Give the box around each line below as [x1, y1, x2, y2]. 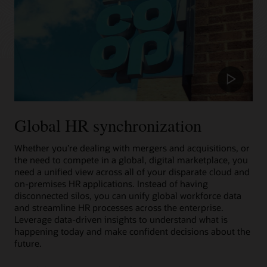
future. [14, 237, 42, 250]
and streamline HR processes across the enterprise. [14, 201, 223, 214]
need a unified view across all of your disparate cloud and [14, 166, 250, 178]
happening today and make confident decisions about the [14, 225, 250, 238]
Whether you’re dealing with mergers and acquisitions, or [14, 142, 250, 154]
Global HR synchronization [14, 113, 201, 136]
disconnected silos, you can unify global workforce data [14, 190, 241, 202]
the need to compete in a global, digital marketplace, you [14, 154, 248, 166]
